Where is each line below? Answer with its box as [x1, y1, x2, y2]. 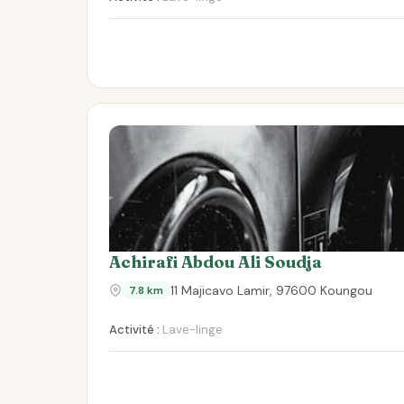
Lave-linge [160, 322, 223, 337]
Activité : [109, 322, 160, 337]
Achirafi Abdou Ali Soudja [109, 252, 322, 272]
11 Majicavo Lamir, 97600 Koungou [170, 282, 372, 298]
